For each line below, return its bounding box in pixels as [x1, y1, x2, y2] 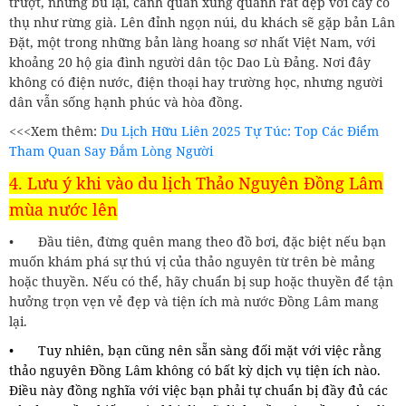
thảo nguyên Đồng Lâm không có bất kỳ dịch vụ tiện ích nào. [9, 361, 381, 379]
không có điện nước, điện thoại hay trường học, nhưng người [9, 72, 382, 91]
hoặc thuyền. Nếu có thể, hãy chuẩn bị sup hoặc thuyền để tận [9, 272, 393, 290]
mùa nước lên [9, 198, 118, 220]
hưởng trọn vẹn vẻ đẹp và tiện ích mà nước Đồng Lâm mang [9, 292, 379, 310]
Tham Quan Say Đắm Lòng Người [9, 141, 213, 159]
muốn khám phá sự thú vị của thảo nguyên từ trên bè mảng [9, 252, 375, 270]
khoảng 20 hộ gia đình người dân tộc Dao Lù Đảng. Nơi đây [9, 53, 371, 71]
